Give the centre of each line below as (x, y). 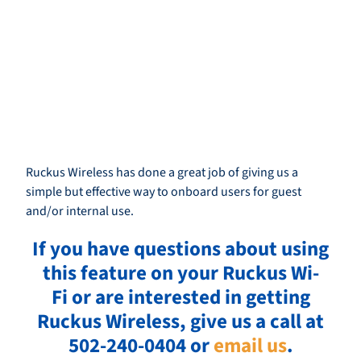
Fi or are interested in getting (180, 298)
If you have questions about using (180, 249)
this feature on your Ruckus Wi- (180, 274)
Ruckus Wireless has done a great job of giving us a (162, 173)
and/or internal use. (80, 212)
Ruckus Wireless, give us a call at (180, 322)
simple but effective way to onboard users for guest (164, 192)
